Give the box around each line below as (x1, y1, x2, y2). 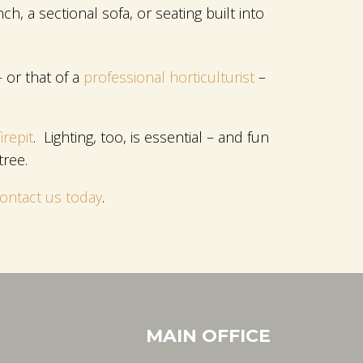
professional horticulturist (83, 66, 254, 87)
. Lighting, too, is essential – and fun (33, 126, 269, 147)
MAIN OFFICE (146, 325, 271, 348)
